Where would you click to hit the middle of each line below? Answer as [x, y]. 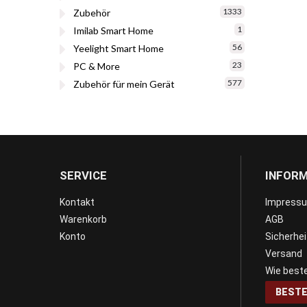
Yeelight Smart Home [119, 49]
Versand [284, 254]
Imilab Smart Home [113, 31]
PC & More [97, 66]
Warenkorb [83, 220]
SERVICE [83, 176]
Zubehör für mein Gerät [124, 84]
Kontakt [77, 202]
